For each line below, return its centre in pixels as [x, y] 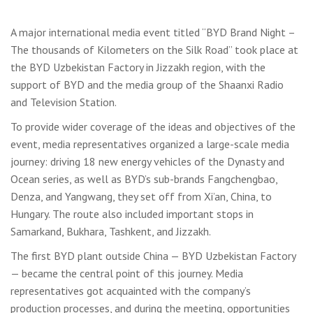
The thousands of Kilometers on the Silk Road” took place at [154, 50]
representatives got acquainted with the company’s [131, 291]
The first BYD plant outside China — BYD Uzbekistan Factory [153, 256]
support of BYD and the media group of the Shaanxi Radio [147, 85]
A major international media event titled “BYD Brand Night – [153, 32]
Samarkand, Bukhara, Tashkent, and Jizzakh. [111, 231]
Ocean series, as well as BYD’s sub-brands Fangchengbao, [144, 179]
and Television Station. [64, 102]
